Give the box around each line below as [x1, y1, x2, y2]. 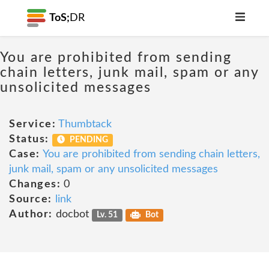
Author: [9, 209, 53, 220]
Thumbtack [58, 119, 112, 130]
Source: [9, 194, 52, 205]
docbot [52, 209, 92, 220]
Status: [9, 134, 49, 145]
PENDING [68, 136, 109, 144]
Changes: [9, 179, 61, 190]
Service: [9, 119, 56, 130]
